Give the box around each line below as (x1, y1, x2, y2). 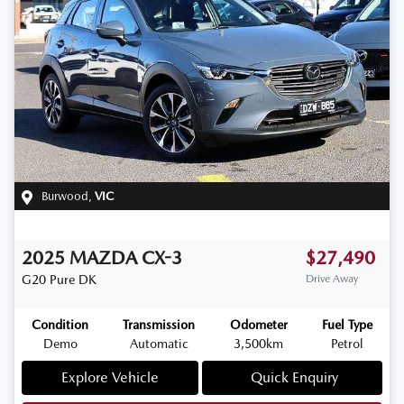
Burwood (41, 189, 88, 204)
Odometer (229, 317, 288, 333)
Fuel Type (321, 317, 372, 333)
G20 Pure (22, 272, 75, 288)
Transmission (123, 317, 196, 333)
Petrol (331, 336, 363, 352)
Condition (32, 317, 88, 333)
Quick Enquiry (250, 369, 338, 387)
